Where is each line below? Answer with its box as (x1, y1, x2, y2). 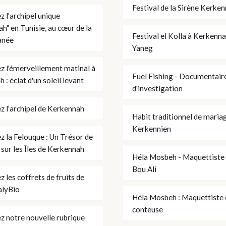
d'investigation (132, 83, 183, 93)
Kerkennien (132, 124, 171, 133)
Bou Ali (132, 164, 156, 174)
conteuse (132, 204, 163, 214)
